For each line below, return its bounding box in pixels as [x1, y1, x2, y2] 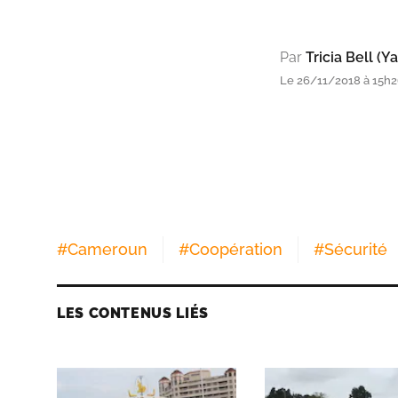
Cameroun [68, 239, 147, 259]
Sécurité [324, 239, 387, 259]
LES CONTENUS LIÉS [57, 304, 209, 322]
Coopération [189, 239, 283, 259]
